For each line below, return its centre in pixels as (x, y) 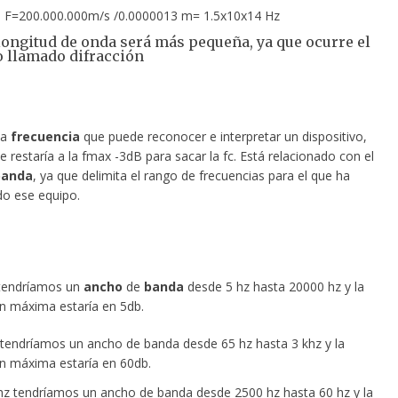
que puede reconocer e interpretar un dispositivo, (223, 137)
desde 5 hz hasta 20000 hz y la (274, 287)
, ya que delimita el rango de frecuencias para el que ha (191, 176)
